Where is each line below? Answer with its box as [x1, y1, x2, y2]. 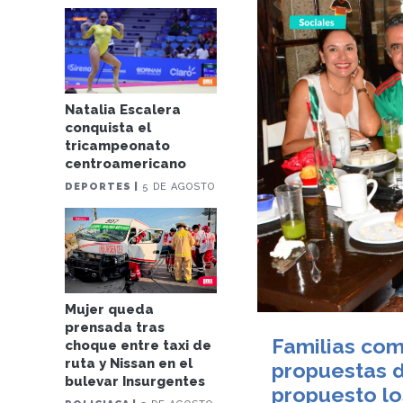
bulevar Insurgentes [65, 373, 206, 390]
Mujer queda [65, 301, 155, 318]
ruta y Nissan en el [65, 355, 193, 372]
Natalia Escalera [65, 102, 182, 119]
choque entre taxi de [65, 337, 212, 354]
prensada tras [65, 319, 166, 336]
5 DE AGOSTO [139, 181, 216, 193]
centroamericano [65, 156, 187, 173]
